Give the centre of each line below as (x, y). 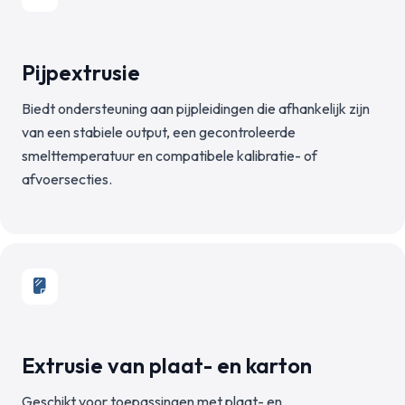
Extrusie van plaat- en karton (167, 365)
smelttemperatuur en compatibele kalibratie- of (170, 155)
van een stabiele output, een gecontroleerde (159, 132)
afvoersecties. (67, 179)
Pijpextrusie (81, 72)
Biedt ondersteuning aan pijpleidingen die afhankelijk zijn (196, 108)
